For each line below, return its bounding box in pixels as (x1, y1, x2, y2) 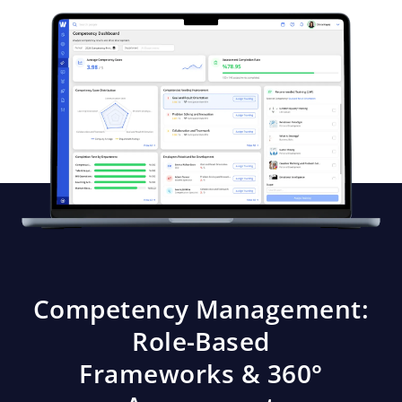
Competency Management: (32, 292, 370, 327)
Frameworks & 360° (79, 356, 323, 391)
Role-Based (132, 324, 270, 359)
